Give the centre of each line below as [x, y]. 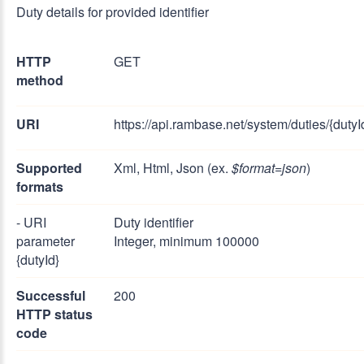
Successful [51, 295]
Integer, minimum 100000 [186, 241]
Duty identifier [154, 222]
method [40, 80]
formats [40, 186]
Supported [49, 168]
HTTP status [54, 314]
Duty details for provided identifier [113, 12]
